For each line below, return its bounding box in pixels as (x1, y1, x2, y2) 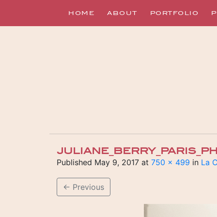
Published (57, 157, 94, 167)
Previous (70, 182, 104, 192)
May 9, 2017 (94, 157, 139, 167)
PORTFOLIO (150, 10, 199, 16)
